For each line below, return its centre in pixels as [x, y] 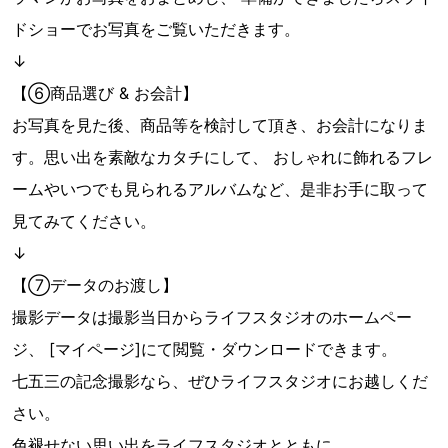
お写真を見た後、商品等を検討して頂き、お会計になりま [220, 125]
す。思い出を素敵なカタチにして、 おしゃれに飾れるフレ [222, 157]
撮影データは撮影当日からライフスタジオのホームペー [212, 317]
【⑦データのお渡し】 [95, 285]
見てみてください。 [84, 221]
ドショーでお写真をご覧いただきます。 [156, 29]
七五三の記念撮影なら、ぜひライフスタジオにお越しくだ [220, 381]
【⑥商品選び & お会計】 [105, 93]
